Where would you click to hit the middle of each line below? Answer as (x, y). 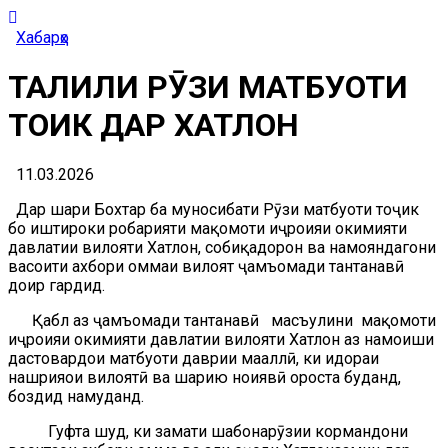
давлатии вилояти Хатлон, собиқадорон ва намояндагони (222, 248)
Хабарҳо (42, 37)
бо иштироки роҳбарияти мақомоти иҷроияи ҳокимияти (207, 229)
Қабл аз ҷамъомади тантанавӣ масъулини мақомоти (222, 321)
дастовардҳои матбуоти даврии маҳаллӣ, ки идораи (193, 359)
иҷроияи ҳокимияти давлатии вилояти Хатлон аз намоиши (221, 340)
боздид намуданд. (76, 397)
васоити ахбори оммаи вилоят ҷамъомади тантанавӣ (206, 267)
